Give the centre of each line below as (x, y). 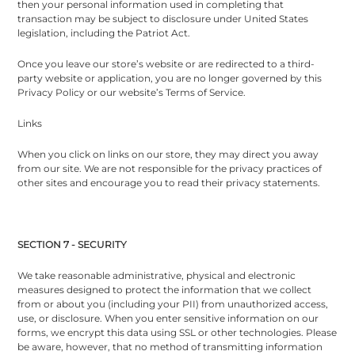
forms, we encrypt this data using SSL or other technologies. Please (177, 332)
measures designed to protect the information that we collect (165, 289)
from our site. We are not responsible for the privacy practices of (170, 168)
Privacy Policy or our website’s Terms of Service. (132, 92)
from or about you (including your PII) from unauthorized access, (173, 303)
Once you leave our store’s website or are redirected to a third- (166, 63)
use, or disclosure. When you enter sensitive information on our (168, 318)
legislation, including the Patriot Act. (104, 32)
